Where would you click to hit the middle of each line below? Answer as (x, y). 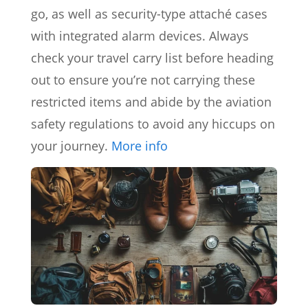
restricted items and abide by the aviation (151, 101)
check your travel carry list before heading (152, 57)
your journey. (71, 145)
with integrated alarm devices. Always (140, 35)
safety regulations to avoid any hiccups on (153, 123)
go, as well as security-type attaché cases (149, 13)
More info (140, 145)
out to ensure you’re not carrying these (143, 79)
